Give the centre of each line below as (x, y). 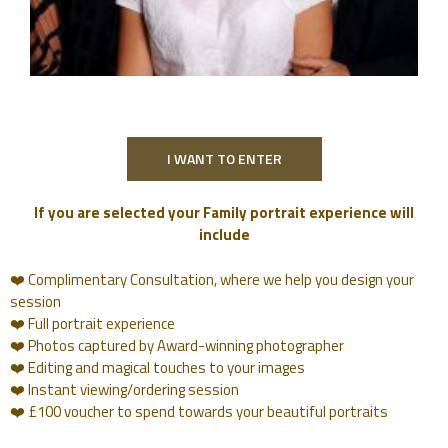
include (224, 235)
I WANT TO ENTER (224, 159)
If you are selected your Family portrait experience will (224, 213)
